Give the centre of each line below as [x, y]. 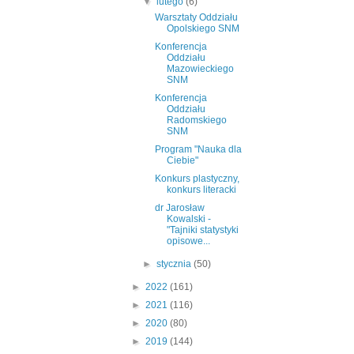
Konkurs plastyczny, [197, 179]
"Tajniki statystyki [202, 230]
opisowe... [188, 241]
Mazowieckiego [200, 69]
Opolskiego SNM [203, 29]
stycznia [175, 264]
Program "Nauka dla [198, 150]
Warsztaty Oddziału [196, 18]
